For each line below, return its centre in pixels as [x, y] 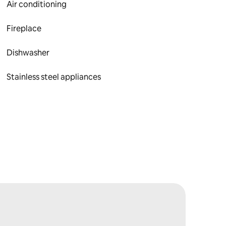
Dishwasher [28, 53]
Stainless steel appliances [54, 77]
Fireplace [24, 29]
